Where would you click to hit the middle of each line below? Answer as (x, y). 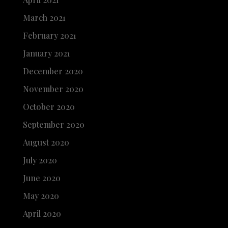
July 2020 (40, 160)
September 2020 (53, 124)
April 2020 (42, 213)
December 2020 (53, 71)
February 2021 (49, 35)
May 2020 (41, 196)
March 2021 (44, 18)
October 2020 (49, 107)
